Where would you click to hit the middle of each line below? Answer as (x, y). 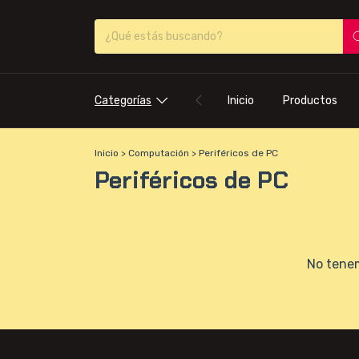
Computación (159, 153)
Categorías (123, 100)
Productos (310, 100)
